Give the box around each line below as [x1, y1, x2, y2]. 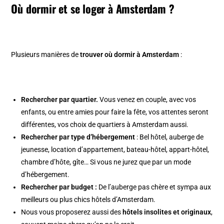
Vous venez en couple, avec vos [98, 95, 196, 103]
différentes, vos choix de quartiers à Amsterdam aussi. [21, 120, 189, 128]
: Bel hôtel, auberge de [135, 132, 204, 141]
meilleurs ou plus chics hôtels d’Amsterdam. [21, 195, 156, 203]
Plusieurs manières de [11, 50, 80, 58]
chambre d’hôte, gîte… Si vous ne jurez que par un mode [21, 157, 191, 166]
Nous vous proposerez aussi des [21, 207, 123, 216]
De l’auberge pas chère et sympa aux [97, 182, 211, 191]
